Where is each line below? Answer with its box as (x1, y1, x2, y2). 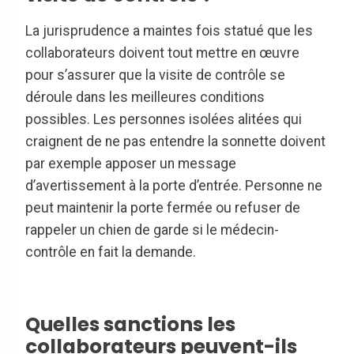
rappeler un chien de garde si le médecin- (25, 222, 279, 239)
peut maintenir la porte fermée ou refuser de (25, 200, 300, 217)
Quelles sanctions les (25, 310, 235, 338)
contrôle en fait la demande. (25, 244, 196, 261)
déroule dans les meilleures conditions (25, 89, 265, 106)
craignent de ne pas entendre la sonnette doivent (25, 134, 326, 150)
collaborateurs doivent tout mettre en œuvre (25, 45, 299, 62)
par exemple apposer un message (25, 156, 236, 172)
